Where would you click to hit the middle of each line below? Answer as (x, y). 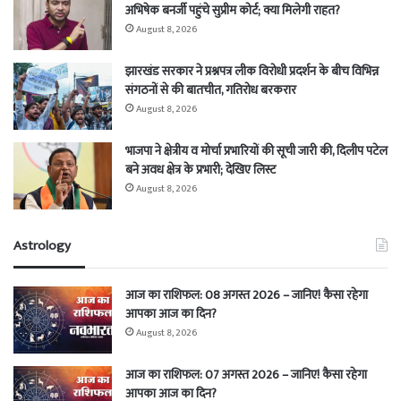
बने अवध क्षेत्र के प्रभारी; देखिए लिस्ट (200, 170)
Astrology (42, 246)
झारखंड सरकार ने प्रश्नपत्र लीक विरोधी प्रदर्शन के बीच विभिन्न (252, 72)
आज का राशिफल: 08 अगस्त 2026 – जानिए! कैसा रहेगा (247, 295)
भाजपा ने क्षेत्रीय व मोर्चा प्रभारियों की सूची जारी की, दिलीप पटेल (256, 151)
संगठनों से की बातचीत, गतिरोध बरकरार (211, 90)
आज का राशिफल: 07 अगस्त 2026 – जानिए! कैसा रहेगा (246, 375)
